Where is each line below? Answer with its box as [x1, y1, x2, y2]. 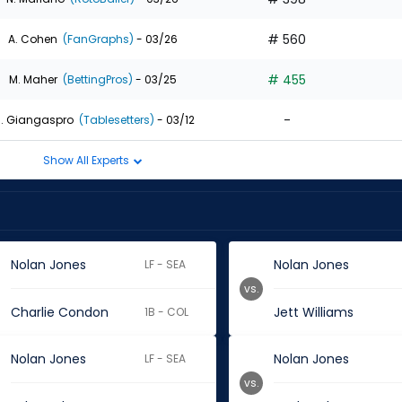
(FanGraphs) [59, 31, 134, 47]
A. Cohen [7, 31, 57, 47]
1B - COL [144, 304, 189, 319]
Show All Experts [42, 152, 132, 168]
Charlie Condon [10, 303, 109, 321]
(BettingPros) [59, 71, 133, 87]
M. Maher [8, 71, 57, 87]
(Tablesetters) [75, 111, 154, 127]
